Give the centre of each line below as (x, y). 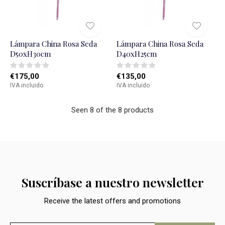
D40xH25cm (136, 54)
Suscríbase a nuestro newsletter (113, 182)
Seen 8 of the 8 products (113, 110)
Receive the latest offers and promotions (113, 201)
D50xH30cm (30, 54)
